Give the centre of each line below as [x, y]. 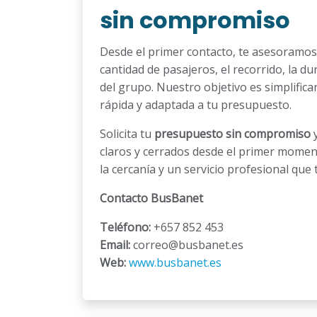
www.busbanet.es [175, 262]
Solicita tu [127, 133]
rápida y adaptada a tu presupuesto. [196, 104]
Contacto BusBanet [151, 198]
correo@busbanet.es [187, 244]
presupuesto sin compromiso [232, 133]
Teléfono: [125, 227]
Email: [115, 244]
